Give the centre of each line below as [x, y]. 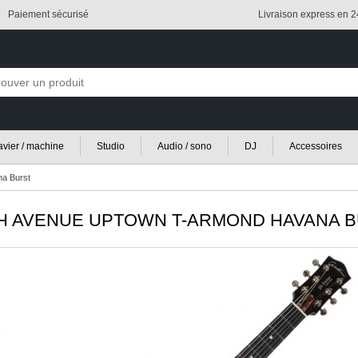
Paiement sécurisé [48, 14]
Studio [111, 146]
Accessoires [316, 146]
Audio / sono [185, 146]
